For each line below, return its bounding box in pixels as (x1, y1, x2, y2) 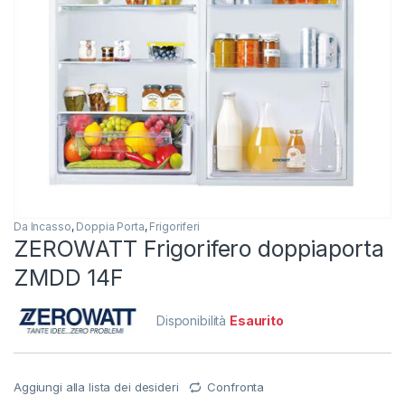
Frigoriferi (149, 220, 200, 234)
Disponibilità (156, 313, 231, 329)
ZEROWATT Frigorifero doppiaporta (14, 235, 384, 263)
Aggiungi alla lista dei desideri (14, 380, 179, 395)
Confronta (207, 380, 265, 395)
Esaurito (230, 313, 284, 329)
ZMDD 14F (14, 264, 124, 292)
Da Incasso (14, 220, 71, 234)
